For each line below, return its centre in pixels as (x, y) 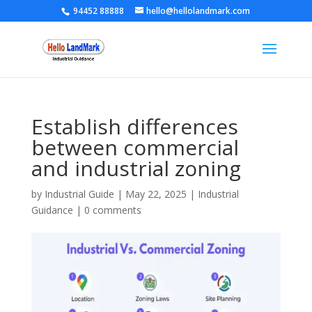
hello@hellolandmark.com (198, 11)
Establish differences (134, 126)
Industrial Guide (79, 194)
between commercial (135, 147)
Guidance (52, 210)
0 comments (112, 210)
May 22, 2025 (156, 194)
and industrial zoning (136, 168)
